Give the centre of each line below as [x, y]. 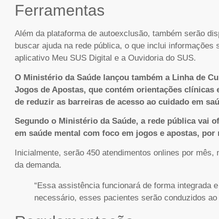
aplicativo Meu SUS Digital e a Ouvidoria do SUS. [105, 58]
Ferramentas [60, 11]
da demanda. [38, 165]
